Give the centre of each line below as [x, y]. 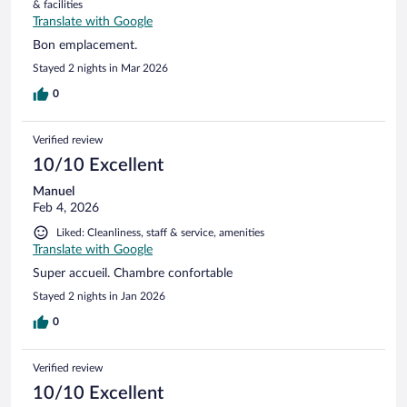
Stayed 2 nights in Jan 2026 [99, 296]
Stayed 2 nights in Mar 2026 [100, 68]
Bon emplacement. [85, 45]
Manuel [54, 191]
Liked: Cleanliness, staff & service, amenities [160, 232]
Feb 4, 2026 [66, 208]
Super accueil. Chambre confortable [133, 273]
